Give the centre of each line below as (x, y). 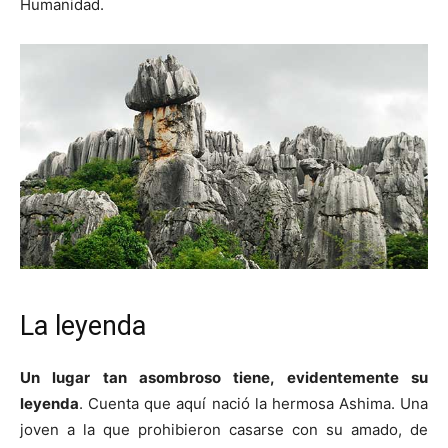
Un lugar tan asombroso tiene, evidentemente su (224, 377)
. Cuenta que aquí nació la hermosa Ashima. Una (253, 403)
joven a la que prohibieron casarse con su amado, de (224, 429)
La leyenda (83, 325)
